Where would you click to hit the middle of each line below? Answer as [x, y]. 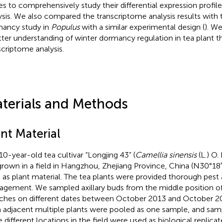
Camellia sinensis [166, 155]
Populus [65, 27]
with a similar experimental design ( [142, 27]
